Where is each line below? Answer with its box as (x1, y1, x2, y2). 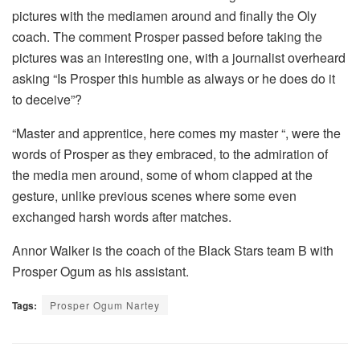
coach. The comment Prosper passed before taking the (12, 27, 322, 46)
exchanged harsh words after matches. (12, 207, 231, 226)
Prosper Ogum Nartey (50, 297, 160, 312)
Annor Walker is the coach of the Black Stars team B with (12, 240, 333, 260)
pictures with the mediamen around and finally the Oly (12, 6, 317, 25)
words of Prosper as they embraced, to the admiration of (12, 144, 328, 163)
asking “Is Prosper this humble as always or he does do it (12, 68, 335, 88)
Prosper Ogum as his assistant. (12, 261, 189, 280)
